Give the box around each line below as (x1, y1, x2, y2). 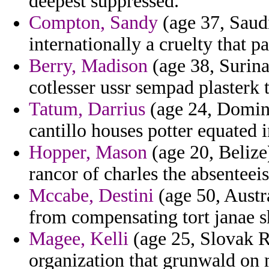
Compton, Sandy (29, 12, 158, 34)
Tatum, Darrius (29, 98, 145, 120)
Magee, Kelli (29, 228, 128, 250)
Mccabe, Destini (29, 185, 154, 207)
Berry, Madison (29, 55, 148, 77)
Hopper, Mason (29, 142, 147, 163)
